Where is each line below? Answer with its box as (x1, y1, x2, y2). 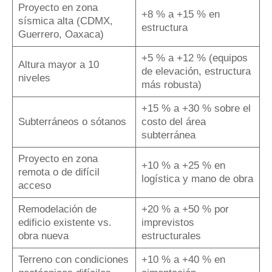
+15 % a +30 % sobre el (141, 102, 251, 114)
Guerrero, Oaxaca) (18, 28, 104, 40)
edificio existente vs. (18, 216, 112, 228)
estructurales (141, 229, 201, 242)
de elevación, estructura (141, 65, 251, 77)
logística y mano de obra (141, 172, 253, 185)
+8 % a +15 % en (141, 8, 220, 20)
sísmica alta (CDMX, (18, 15, 113, 27)
